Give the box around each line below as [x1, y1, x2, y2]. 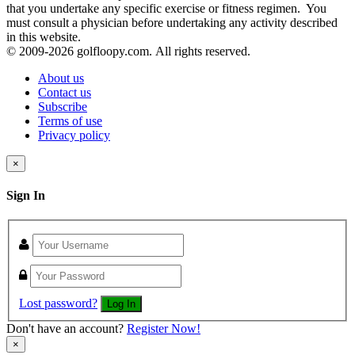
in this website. [6, 29, 81, 44]
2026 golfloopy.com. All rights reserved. [48, 44, 250, 58]
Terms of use [38, 113, 102, 128]
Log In [107, 297, 136, 310]
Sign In [6, 188, 45, 202]
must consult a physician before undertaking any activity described [6, 15, 338, 29]
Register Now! [127, 321, 200, 335]
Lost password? [19, 296, 97, 310]
